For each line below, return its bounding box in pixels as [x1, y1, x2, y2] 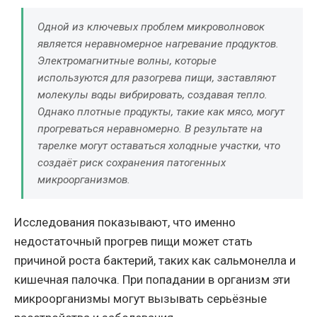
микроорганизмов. [38, 173, 130, 187]
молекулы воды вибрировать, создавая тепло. [38, 88, 267, 102]
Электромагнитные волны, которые [38, 54, 217, 68]
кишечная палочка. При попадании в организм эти [14, 272, 290, 287]
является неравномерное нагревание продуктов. [38, 38, 279, 51]
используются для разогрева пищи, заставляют [38, 71, 276, 85]
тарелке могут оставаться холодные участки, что [38, 139, 280, 153]
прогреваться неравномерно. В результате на [38, 122, 263, 136]
